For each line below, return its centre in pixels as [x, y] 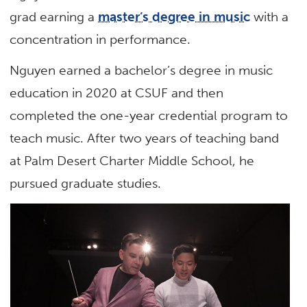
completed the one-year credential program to [149, 116]
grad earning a [54, 17]
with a [270, 17]
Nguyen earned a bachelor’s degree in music [142, 71]
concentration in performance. [102, 40]
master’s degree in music [174, 17]
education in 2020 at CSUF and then [117, 93]
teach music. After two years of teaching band [145, 138]
